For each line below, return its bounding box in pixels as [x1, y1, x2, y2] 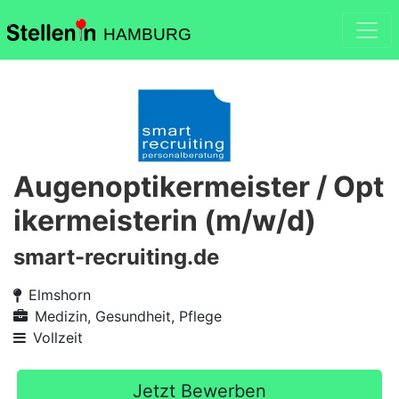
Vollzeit [33, 329, 83, 346]
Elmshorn [28, 286, 91, 304]
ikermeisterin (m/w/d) [13, 203, 316, 238]
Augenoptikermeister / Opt [13, 169, 384, 204]
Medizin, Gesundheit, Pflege [35, 307, 222, 325]
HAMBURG [102, 25, 191, 44]
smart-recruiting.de [13, 244, 219, 270]
